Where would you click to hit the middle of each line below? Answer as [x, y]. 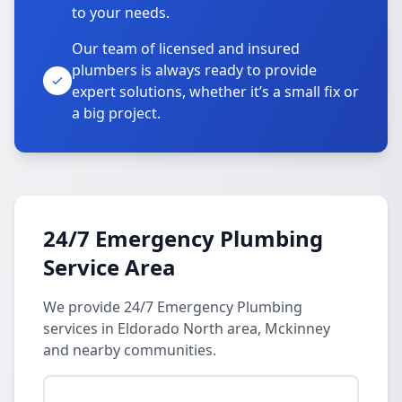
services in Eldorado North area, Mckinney [187, 328]
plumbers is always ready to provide [194, 70]
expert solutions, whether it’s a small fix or [215, 92]
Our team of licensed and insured [186, 48]
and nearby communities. [130, 350]
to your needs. [121, 13]
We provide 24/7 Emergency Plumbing [173, 307]
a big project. [116, 113]
